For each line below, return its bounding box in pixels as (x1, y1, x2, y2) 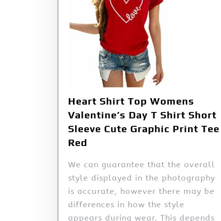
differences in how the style (68, 200, 184, 210)
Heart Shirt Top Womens (68, 95, 194, 107)
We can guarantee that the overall (68, 160, 215, 170)
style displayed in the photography (68, 173, 215, 183)
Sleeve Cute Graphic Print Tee (68, 123, 220, 135)
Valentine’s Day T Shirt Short (68, 109, 217, 121)
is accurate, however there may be (68, 186, 215, 196)
